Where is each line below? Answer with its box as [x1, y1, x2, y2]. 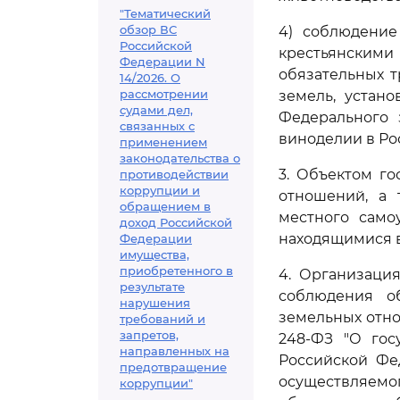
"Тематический [120, 6, 211, 21]
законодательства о [120, 151, 240, 165]
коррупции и [120, 183, 200, 197]
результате [120, 279, 185, 294]
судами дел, [120, 103, 193, 117]
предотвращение [120, 360, 227, 374]
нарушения [120, 296, 190, 310]
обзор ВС [120, 22, 177, 37]
